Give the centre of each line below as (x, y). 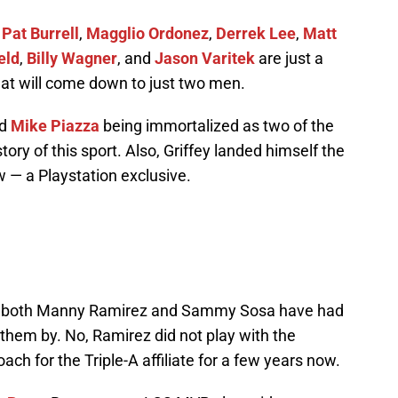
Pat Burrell (40, 34)
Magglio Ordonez (147, 34)
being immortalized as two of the (217, 126)
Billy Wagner (72, 59)
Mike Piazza (55, 126)
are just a (289, 59)
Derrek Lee (256, 34)
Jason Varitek (205, 59)
